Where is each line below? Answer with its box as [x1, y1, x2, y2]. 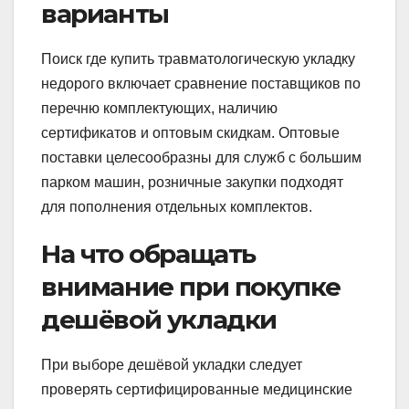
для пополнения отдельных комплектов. [41, 198, 312, 215]
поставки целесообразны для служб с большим [41, 149, 362, 165]
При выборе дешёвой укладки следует [41, 356, 302, 372]
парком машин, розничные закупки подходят [41, 173, 343, 190]
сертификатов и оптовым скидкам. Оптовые [41, 124, 340, 141]
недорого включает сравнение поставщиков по [41, 75, 361, 91]
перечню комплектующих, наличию [41, 100, 278, 116]
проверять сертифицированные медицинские [41, 381, 352, 397]
